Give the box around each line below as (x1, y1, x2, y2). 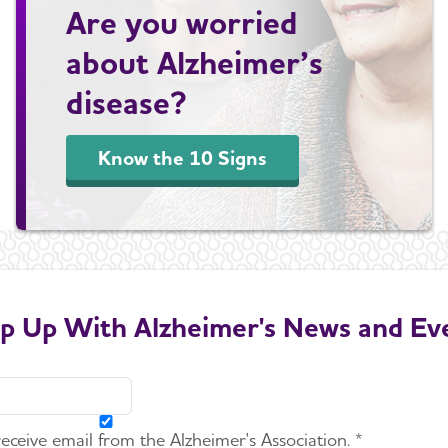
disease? (66, 82, 187, 122)
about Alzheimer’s (66, 42, 323, 82)
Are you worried (66, 2, 298, 42)
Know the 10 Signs (98, 145, 267, 170)
